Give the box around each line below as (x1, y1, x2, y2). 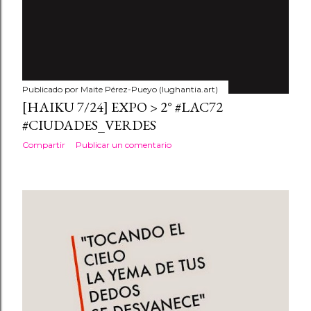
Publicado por (22, 84, 81, 94)
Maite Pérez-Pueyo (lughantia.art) (81, 84, 218, 94)
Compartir (22, 140, 65, 150)
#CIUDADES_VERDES (22, 116, 156, 134)
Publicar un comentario (76, 140, 171, 150)
